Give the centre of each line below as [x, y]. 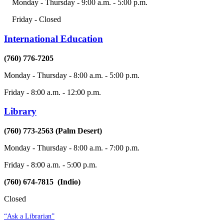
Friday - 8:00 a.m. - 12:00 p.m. [52, 92]
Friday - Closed [32, 19]
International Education [53, 38]
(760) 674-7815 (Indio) [42, 182]
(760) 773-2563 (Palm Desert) [54, 131]
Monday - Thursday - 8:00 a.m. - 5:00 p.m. [72, 75]
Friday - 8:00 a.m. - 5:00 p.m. [50, 165]
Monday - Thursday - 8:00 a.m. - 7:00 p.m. [72, 148]
